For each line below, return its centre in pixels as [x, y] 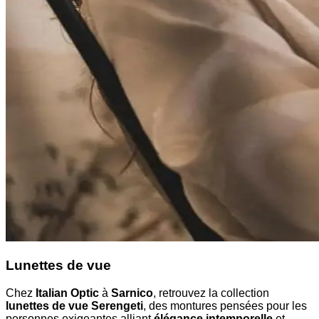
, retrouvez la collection [211, 293]
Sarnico [132, 293]
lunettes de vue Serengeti [74, 305]
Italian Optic [67, 293]
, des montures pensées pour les [225, 305]
